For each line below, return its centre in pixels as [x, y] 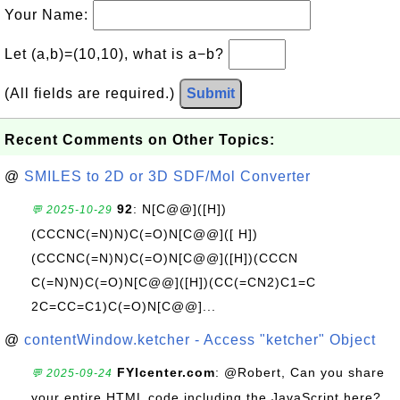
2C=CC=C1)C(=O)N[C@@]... [124, 306]
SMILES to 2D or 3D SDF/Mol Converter [167, 176]
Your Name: [49, 15]
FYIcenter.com [166, 372]
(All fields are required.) [92, 93]
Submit [211, 93]
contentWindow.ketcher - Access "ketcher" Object [200, 340]
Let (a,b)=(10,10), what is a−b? [117, 54]
